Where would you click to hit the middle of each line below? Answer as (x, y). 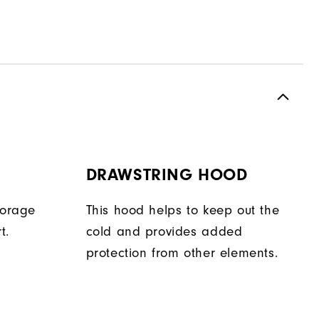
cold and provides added (164, 232)
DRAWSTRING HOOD (167, 175)
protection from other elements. (182, 253)
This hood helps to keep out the (183, 210)
